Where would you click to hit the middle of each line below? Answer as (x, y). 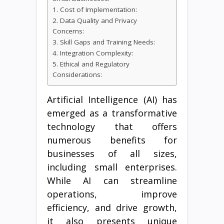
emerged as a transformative (112, 113)
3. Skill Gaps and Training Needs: (104, 42)
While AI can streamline (112, 181)
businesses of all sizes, (112, 154)
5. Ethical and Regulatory (91, 64)
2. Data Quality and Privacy (95, 21)
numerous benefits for (112, 140)
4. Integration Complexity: (93, 53)
